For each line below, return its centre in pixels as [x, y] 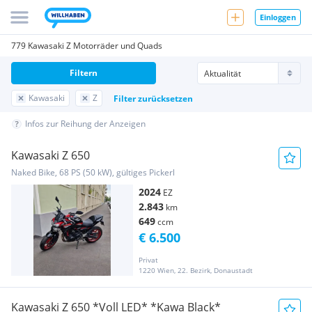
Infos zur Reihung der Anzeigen [85, 124]
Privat [148, 260]
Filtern [84, 73]
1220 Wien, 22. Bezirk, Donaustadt [196, 271]
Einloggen [278, 17]
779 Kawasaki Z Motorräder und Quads [87, 46]
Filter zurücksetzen [153, 98]
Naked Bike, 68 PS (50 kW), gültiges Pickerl [93, 172]
